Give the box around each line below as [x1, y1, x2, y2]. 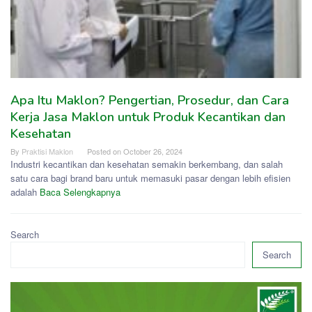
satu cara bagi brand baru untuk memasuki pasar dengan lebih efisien [10, 171, 290, 185]
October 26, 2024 [123, 146, 182, 157]
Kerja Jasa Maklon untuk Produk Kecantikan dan [10, 109, 286, 126]
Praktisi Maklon [22, 146, 73, 157]
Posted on [87, 146, 123, 157]
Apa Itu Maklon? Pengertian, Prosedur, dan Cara [10, 92, 289, 109]
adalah [10, 185, 40, 199]
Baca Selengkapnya [40, 185, 120, 199]
